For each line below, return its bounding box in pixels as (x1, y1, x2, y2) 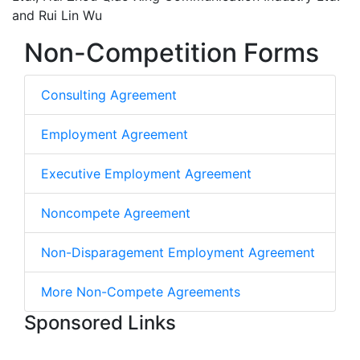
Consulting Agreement (41, 87, 177, 103)
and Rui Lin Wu (12, 7, 102, 23)
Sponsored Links (24, 311, 176, 334)
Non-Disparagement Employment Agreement (41, 244, 315, 260)
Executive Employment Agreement (41, 166, 252, 182)
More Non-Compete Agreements (41, 284, 240, 300)
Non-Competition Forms (24, 37, 319, 68)
